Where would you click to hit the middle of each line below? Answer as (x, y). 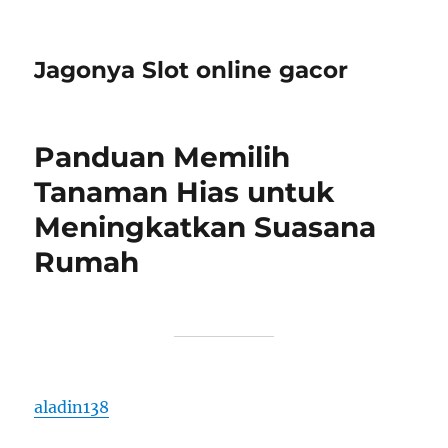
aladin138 (72, 407)
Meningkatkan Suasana (205, 227)
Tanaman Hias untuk (184, 192)
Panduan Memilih (162, 157)
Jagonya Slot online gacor (191, 70)
